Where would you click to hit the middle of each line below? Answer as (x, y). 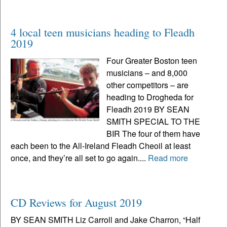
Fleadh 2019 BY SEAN (148, 109)
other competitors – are (148, 85)
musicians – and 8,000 (147, 72)
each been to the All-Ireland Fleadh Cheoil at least (101, 145)
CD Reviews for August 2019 (76, 202)
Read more (168, 158)
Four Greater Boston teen (152, 60)
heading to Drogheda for (150, 97)
